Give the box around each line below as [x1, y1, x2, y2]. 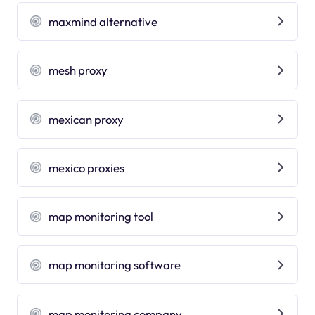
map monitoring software [49, 257, 181, 273]
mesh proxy [49, 63, 108, 78]
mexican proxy [49, 111, 124, 127]
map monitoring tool [49, 209, 154, 224]
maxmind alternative [49, 13, 158, 29]
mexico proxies [49, 160, 125, 175]
